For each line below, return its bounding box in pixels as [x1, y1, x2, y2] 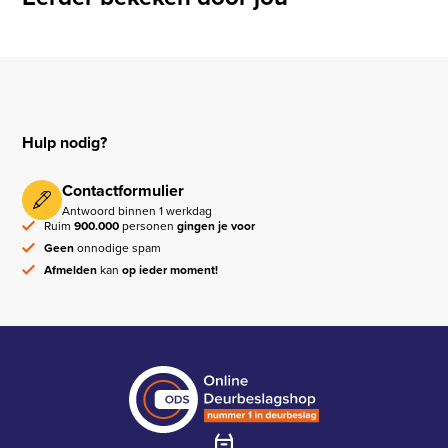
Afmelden [44, 261, 98, 280]
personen [119, 217, 178, 236]
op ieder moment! [122, 261, 219, 280]
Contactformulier [62, 179, 185, 203]
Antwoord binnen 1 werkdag [62, 202, 213, 221]
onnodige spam [74, 239, 162, 258]
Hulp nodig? [22, 131, 108, 155]
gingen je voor [177, 217, 256, 236]
